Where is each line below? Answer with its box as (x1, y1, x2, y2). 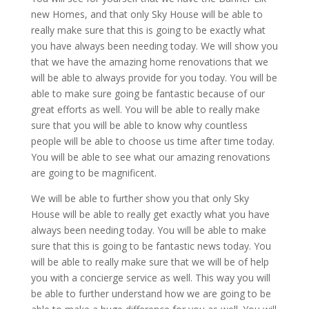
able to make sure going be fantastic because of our (30, 86, 265, 100)
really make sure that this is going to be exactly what (30, 23, 266, 37)
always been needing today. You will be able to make (30, 223, 266, 237)
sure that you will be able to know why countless (30, 118, 248, 132)
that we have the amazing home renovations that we (30, 54, 268, 68)
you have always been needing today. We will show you (30, 39, 278, 52)
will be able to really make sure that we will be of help (30, 255, 269, 268)
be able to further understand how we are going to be (30, 286, 271, 300)
